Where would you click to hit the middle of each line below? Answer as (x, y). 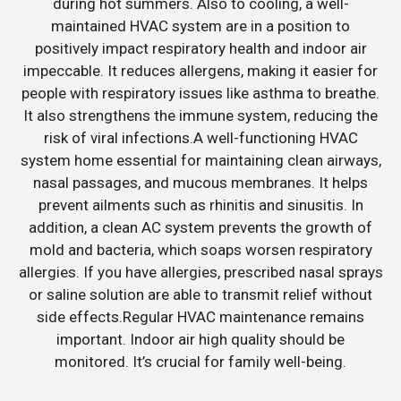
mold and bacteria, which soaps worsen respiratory (200, 250)
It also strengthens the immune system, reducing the (200, 116)
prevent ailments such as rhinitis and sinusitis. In (200, 205)
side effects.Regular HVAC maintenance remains (200, 317)
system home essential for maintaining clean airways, (200, 161)
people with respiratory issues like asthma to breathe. (200, 94)
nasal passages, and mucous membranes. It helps (200, 183)
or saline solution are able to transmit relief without (200, 295)
